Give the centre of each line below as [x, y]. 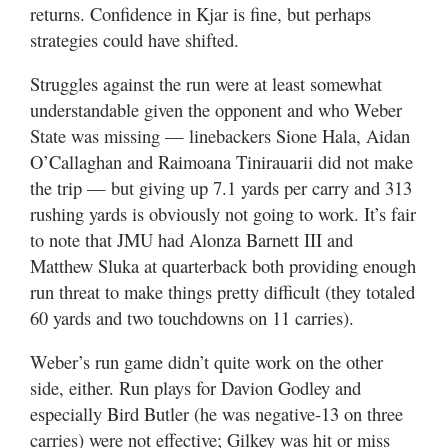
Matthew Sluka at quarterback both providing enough [223, 265]
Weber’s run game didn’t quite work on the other [206, 361]
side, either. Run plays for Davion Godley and [195, 387]
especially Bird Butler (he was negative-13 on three [216, 413]
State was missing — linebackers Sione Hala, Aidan [220, 135]
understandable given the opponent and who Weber [216, 109]
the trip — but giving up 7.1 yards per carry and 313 [221, 187]
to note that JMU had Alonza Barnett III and [191, 239]
